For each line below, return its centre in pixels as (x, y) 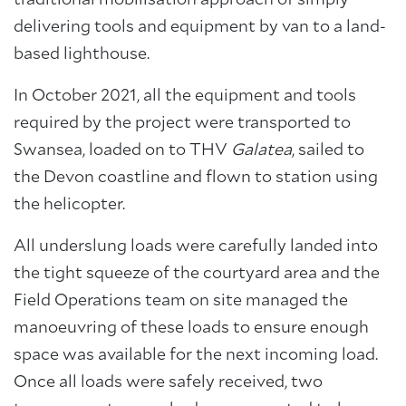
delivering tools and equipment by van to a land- (200, 27)
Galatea (261, 150)
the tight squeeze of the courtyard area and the (197, 274)
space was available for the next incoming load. (196, 355)
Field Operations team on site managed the (181, 301)
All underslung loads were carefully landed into (196, 246)
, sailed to (328, 150)
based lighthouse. (82, 54)
